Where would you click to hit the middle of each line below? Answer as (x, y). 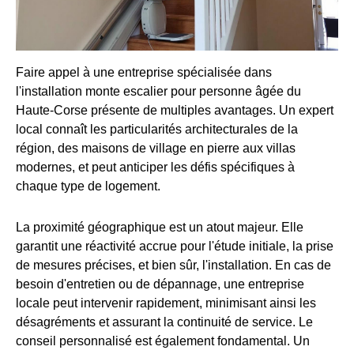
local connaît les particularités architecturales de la (157, 129)
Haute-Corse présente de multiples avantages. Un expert (175, 110)
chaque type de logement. (88, 186)
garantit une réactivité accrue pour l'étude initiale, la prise (175, 246)
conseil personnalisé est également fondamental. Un (163, 341)
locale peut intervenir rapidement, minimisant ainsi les (166, 303)
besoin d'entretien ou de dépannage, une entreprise (160, 284)
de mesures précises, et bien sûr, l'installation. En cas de (173, 265)
